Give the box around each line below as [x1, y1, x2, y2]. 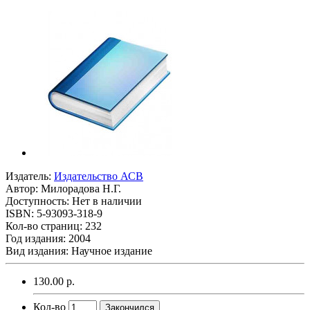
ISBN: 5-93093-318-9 [6, 207, 102, 219]
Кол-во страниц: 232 [6, 219, 102, 232]
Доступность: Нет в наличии [6, 194, 142, 207]
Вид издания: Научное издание [6, 244, 152, 257]
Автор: [6, 182, 41, 194]
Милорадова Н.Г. [41, 182, 121, 194]
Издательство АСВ [54, 170, 143, 182]
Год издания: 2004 [6, 232, 91, 244]
